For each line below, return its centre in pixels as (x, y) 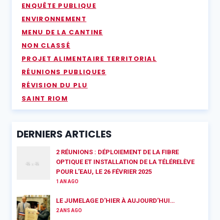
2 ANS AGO (69, 211)
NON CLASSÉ (46, 45)
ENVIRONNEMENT (54, 19)
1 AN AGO (67, 182)
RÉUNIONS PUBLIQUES (64, 72)
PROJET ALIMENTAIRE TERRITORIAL (89, 58)
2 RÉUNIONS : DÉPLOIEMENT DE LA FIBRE (117, 152)
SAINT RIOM (45, 98)
